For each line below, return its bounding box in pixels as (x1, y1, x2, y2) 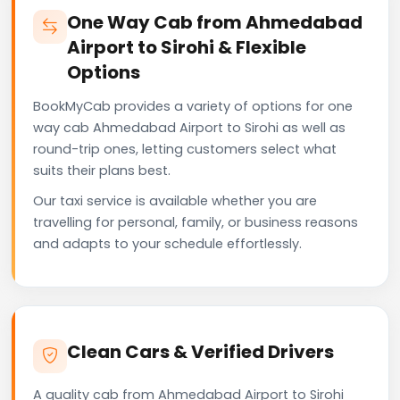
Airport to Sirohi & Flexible (67, 34, 306, 60)
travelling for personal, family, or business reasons (33, 212, 358, 231)
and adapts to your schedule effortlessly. (33, 234, 302, 253)
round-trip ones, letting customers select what (33, 139, 337, 158)
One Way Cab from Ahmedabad (67, 9, 362, 35)
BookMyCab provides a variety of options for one (33, 96, 353, 115)
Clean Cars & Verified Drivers (67, 338, 334, 364)
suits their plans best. (33, 161, 171, 179)
